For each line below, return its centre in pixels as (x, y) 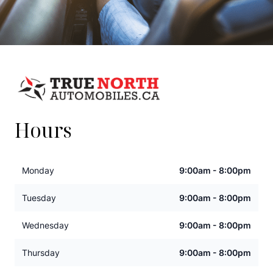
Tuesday (39, 198)
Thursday (41, 253)
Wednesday (45, 225)
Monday (38, 171)
